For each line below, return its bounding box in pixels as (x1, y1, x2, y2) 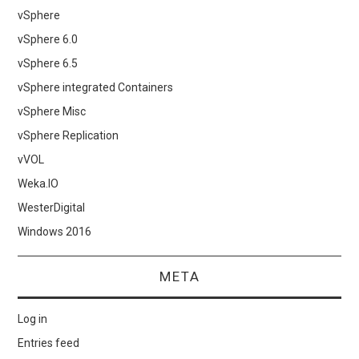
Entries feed (18, 336, 80, 349)
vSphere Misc (18, 104, 87, 118)
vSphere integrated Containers (18, 80, 174, 94)
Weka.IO (18, 176, 59, 190)
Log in (18, 312, 48, 325)
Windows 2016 (18, 224, 92, 238)
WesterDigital (18, 200, 86, 214)
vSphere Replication (18, 128, 119, 142)
